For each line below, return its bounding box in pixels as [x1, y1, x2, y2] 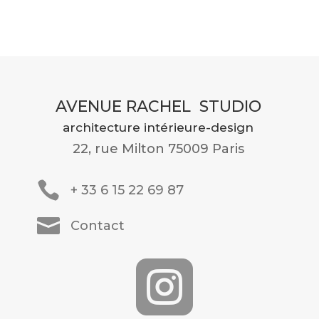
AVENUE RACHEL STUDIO [55, 97, 261, 117]
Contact [70, 218, 125, 234]
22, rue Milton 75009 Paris [72, 141, 244, 157]
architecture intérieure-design [63, 120, 254, 135]
